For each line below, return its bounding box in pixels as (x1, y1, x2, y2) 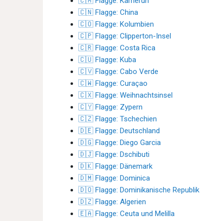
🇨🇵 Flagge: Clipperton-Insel (78, 32, 171, 40)
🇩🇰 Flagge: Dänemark (78, 162, 152, 171)
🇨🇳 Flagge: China (78, 8, 138, 17)
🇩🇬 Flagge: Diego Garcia (78, 138, 161, 147)
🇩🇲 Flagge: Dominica (78, 174, 150, 183)
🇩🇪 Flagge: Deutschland (78, 126, 160, 135)
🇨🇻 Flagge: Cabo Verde (78, 67, 158, 76)
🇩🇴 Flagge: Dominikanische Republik (78, 185, 199, 194)
